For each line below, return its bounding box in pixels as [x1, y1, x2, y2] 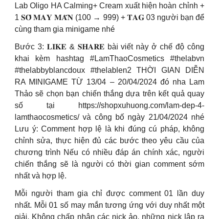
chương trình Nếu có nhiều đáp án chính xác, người [15, 148, 204, 156]
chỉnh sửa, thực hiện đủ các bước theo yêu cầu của [15, 136, 204, 145]
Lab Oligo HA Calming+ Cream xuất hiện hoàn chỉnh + [15, 1, 204, 10]
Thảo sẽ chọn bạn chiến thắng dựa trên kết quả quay [15, 89, 204, 98]
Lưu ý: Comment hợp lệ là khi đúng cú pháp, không [15, 125, 204, 133]
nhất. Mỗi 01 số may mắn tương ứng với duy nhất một [15, 201, 204, 209]
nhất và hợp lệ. [15, 172, 66, 180]
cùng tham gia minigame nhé [15, 25, 115, 33]
